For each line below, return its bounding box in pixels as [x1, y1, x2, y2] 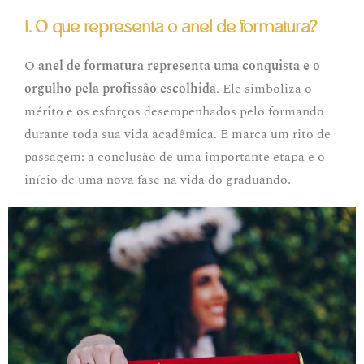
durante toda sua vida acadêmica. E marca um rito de [24, 124, 331, 144]
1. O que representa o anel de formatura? [24, 16, 318, 38]
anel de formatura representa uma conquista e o [38, 56, 320, 76]
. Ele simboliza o [216, 79, 312, 98]
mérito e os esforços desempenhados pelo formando [24, 102, 324, 121]
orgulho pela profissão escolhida [24, 79, 216, 98]
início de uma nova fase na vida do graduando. [24, 170, 291, 189]
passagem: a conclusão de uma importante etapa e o [24, 147, 325, 167]
